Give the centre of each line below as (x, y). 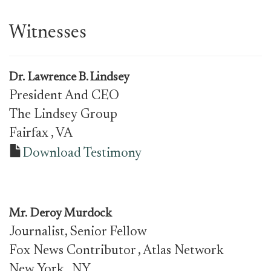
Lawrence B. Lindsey (79, 77)
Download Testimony (82, 154)
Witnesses (48, 33)
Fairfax (30, 134)
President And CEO (64, 96)
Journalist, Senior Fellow (78, 232)
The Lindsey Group (63, 115)
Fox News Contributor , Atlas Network (116, 251)
